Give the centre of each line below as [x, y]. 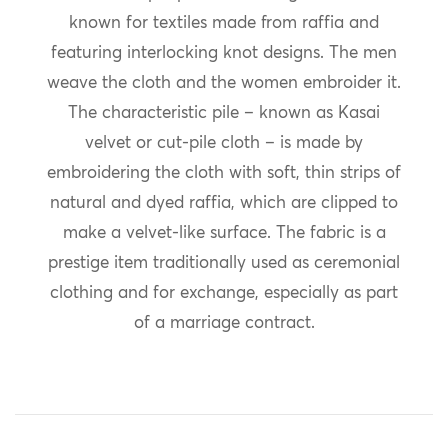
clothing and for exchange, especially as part [224, 294]
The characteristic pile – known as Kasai [224, 114]
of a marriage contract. [224, 324]
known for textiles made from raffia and [224, 24]
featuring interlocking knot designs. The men [224, 54]
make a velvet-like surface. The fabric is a [224, 234]
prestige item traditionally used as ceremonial [224, 264]
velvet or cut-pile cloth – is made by [224, 144]
